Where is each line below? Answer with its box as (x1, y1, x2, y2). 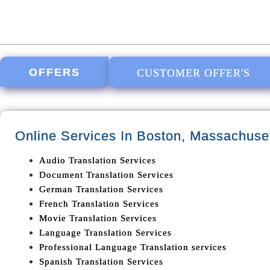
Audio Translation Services (39, 155, 156, 165)
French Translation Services (39, 199, 159, 209)
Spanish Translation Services (39, 257, 163, 266)
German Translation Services (39, 184, 163, 194)
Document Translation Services (39, 170, 174, 180)
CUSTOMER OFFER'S (136, 67, 250, 79)
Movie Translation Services (39, 213, 157, 223)
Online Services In (15, 128, 133, 143)
